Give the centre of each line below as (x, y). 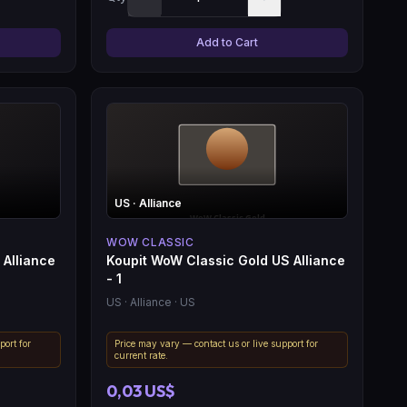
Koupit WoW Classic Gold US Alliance (226, 260)
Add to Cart (227, 42)
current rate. (141, 355)
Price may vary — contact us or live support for (216, 343)
